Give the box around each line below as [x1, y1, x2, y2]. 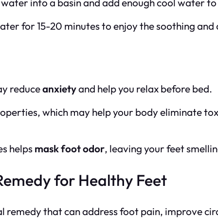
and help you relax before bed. [76, 82, 212, 95]
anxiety [42, 82, 76, 95]
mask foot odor [35, 142, 105, 155]
